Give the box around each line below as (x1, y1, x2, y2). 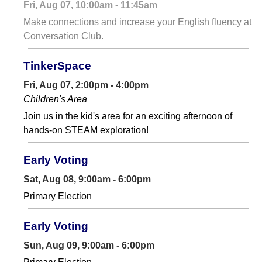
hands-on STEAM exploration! (23, 125, 149, 135)
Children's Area (23, 94, 87, 104)
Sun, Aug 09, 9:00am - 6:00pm (23, 240, 154, 250)
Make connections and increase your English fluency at (23, 16, 251, 27)
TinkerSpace (23, 59, 91, 72)
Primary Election (23, 191, 92, 201)
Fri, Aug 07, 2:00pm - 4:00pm (23, 80, 149, 90)
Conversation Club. (23, 30, 104, 41)
